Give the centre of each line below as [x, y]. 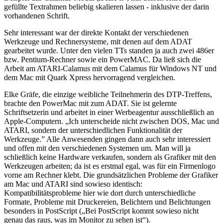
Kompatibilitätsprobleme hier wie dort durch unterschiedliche [100, 193]
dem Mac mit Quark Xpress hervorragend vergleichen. [90, 78]
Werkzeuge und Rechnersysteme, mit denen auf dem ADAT [98, 42]
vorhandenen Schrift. [37, 16]
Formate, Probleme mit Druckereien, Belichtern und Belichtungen [107, 202]
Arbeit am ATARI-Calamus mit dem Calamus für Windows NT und [110, 69]
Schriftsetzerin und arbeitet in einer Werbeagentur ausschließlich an [109, 112]
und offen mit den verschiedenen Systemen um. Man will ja [97, 148]
